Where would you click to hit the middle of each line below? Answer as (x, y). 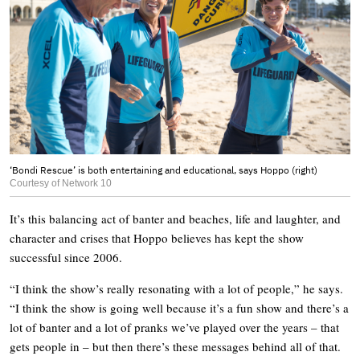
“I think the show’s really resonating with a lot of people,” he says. (176, 289)
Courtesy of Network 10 (61, 184)
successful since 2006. (66, 258)
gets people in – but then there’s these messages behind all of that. (175, 347)
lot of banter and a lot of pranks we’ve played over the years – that (174, 327)
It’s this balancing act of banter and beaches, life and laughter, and (175, 219)
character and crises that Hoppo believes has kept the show (157, 238)
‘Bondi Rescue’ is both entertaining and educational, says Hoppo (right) (164, 170)
